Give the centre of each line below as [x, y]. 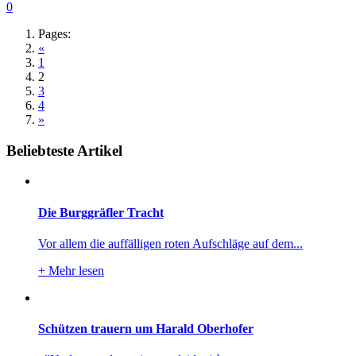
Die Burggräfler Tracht [101, 212]
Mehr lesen [75, 270]
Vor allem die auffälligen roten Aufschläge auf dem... [170, 243]
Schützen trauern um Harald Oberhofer [146, 329]
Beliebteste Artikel [64, 150]
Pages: [54, 33]
